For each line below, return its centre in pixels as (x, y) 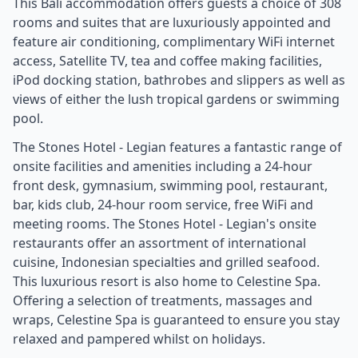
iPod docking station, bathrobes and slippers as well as (179, 80)
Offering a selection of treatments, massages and (163, 300)
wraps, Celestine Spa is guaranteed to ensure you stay (176, 319)
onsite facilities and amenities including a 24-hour (163, 166)
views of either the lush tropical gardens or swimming (176, 99)
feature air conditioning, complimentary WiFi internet (174, 41)
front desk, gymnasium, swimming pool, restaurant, (170, 185)
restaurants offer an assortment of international (159, 243)
